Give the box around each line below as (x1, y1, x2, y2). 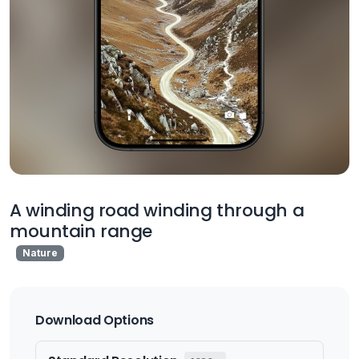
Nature (22, 247, 58, 259)
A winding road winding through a (10, 198, 305, 223)
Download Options (35, 311, 154, 330)
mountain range (10, 219, 152, 244)
